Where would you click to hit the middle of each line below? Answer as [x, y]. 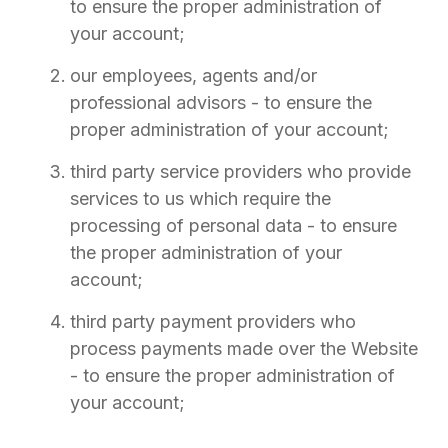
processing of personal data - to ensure [233, 225]
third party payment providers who [213, 321]
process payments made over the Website [244, 348]
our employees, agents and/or [193, 75]
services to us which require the [200, 198]
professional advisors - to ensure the [221, 102]
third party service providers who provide [240, 171]
